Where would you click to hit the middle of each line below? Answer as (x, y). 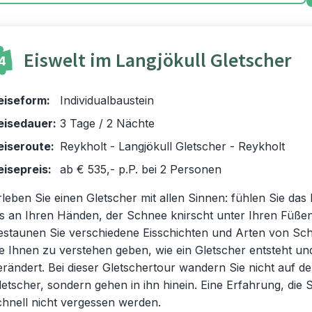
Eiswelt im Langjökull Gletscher (157, 61)
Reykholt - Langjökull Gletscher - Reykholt (172, 146)
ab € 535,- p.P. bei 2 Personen (141, 169)
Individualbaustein (107, 100)
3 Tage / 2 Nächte (107, 123)
